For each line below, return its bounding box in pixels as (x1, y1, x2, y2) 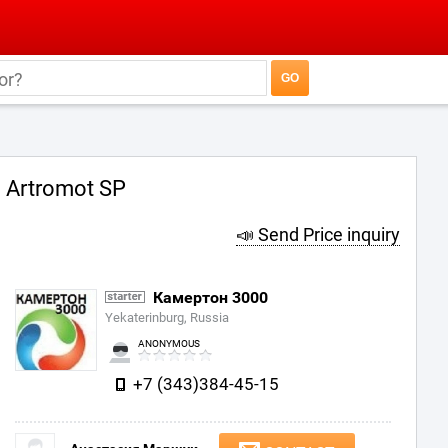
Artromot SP (6, 176, 126, 201)
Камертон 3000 (153, 288, 268, 307)
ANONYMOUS (138, 338, 200, 349)
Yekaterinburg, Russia (105, 310, 229, 325)
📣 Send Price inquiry (236, 224, 400, 245)
